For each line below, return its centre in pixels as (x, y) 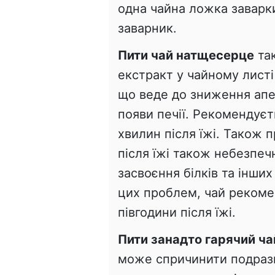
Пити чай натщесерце (186, 55)
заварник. (147, 28)
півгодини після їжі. (177, 212)
